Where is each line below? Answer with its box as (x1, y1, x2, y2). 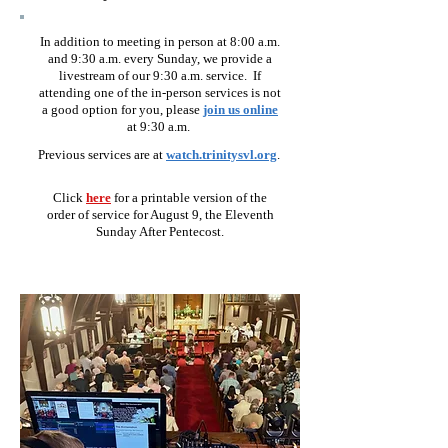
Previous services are (38, 147, 153, 162)
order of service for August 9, (46, 207, 202, 222)
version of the (193, 190, 267, 205)
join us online (203, 102, 278, 117)
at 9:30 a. (126, 119, 177, 134)
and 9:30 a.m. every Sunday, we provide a (48, 51, 272, 66)
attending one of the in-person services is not (39, 85, 281, 100)
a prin (129, 190, 163, 205)
